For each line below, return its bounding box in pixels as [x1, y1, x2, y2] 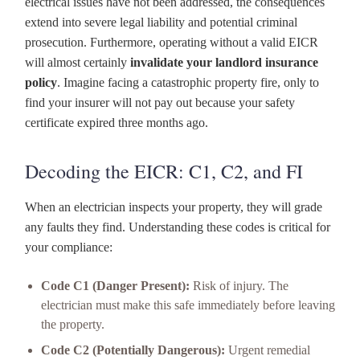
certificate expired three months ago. [25, 116, 208, 130]
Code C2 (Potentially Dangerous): [41, 343, 225, 358]
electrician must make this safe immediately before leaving [41, 298, 335, 313]
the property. [41, 317, 104, 332]
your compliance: [25, 240, 112, 255]
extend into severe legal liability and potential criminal [25, 15, 297, 30]
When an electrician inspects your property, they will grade [25, 200, 322, 215]
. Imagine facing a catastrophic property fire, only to [57, 76, 319, 90]
